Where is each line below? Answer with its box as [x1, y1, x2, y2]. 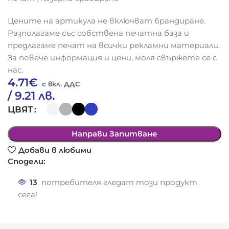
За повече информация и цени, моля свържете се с [8, 53, 217, 63]
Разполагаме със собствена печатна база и [8, 28, 190, 38]
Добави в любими [18, 145, 91, 155]
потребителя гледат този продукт [41, 177, 198, 187]
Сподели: [8, 156, 46, 167]
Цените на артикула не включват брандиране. [8, 16, 206, 26]
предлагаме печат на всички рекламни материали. [8, 40, 220, 51]
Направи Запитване [72, 129, 157, 139]
